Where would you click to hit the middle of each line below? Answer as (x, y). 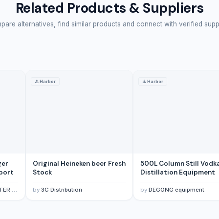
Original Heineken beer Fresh (79, 163)
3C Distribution (62, 189)
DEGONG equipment (176, 189)
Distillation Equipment (178, 172)
